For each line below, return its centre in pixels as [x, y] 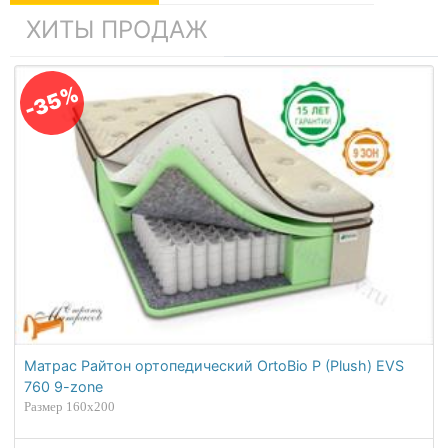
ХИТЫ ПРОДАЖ [116, 30]
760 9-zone [64, 387]
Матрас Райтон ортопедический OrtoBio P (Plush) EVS [214, 366]
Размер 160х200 [70, 407]
